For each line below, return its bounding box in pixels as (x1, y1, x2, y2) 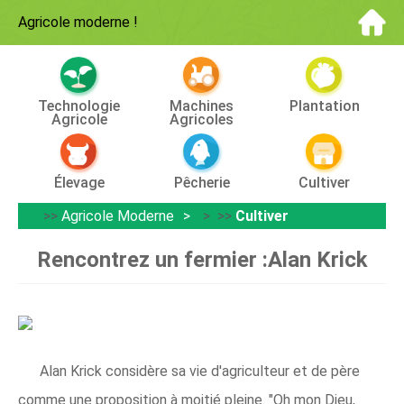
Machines (170, 97, 234, 115)
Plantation (289, 97, 360, 115)
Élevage (53, 174, 105, 191)
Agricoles (170, 111, 234, 128)
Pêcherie (173, 174, 230, 191)
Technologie (38, 97, 121, 115)
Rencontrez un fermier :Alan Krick (36, 247, 368, 272)
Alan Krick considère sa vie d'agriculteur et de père (40, 363, 360, 380)
